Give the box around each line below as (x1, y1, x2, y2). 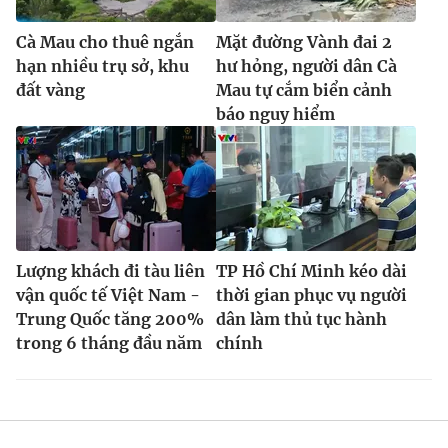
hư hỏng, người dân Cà (216, 55, 397, 76)
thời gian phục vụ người (216, 284, 407, 305)
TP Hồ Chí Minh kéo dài (216, 260, 407, 281)
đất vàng (16, 79, 85, 100)
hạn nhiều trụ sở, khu (16, 55, 189, 76)
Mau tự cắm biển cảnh (216, 79, 392, 100)
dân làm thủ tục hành (216, 308, 387, 329)
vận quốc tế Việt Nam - (16, 284, 200, 305)
